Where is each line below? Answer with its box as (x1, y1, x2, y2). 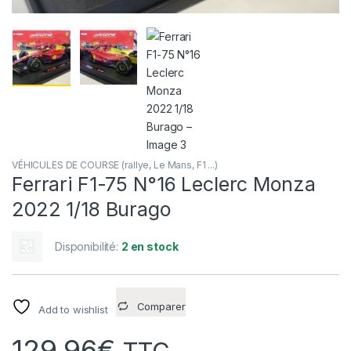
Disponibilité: (55, 239, 121, 253)
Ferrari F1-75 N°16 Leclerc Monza (12, 172, 316, 196)
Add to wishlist (38, 302, 108, 316)
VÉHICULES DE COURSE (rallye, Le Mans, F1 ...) (12, 158, 218, 171)
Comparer (136, 299, 186, 313)
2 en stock (121, 239, 179, 253)
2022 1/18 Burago (12, 197, 171, 221)
